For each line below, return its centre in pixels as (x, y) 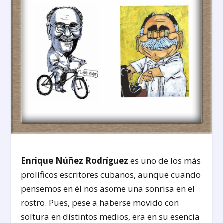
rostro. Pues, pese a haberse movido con (100, 202)
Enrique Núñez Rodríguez (75, 160)
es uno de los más (165, 160)
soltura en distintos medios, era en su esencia (111, 216)
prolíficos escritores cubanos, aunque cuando (111, 174)
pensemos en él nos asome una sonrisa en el (108, 188)
